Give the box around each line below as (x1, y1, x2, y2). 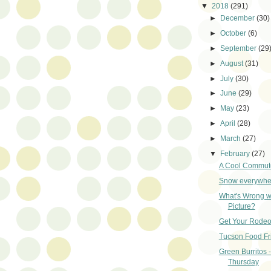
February (220, 149, 252, 158)
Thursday (227, 258, 259, 267)
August (220, 59, 246, 68)
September (220, 44, 259, 53)
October (220, 28, 249, 38)
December (220, 13, 257, 22)
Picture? (227, 202, 255, 211)
